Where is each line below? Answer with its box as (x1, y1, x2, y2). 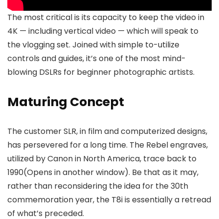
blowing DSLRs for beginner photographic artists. (7, 66, 195, 78)
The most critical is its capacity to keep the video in (7, 11, 204, 23)
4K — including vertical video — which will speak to (7, 25, 198, 37)
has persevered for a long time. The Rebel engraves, (7, 139, 208, 151)
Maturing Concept (7, 93, 124, 110)
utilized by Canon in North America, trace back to (7, 153, 197, 164)
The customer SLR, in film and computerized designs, (7, 125, 207, 137)
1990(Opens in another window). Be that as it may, (7, 166, 198, 178)
